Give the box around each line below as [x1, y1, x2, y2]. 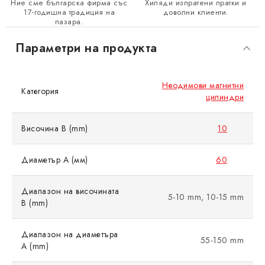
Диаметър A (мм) [21, 154, 88, 166]
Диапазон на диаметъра [21, 228, 118, 241]
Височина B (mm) [21, 122, 88, 135]
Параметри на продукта [15, 40, 157, 57]
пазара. [54, 16, 84, 28]
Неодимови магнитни [162, 79, 244, 92]
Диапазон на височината [21, 185, 119, 198]
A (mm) [21, 240, 49, 253]
